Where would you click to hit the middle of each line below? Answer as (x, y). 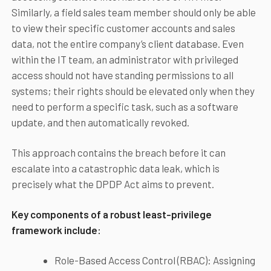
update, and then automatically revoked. (100, 122)
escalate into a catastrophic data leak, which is (115, 168)
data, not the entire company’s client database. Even (127, 44)
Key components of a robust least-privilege (111, 214)
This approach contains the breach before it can (118, 153)
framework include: (56, 230)
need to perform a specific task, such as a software (125, 107)
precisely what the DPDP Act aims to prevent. (113, 184)
